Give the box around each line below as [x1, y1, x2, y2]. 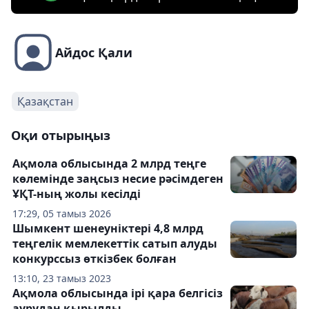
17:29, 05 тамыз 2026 [12, 207, 111, 220]
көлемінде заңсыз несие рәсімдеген [12, 171, 223, 186]
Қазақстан [17, 94, 73, 109]
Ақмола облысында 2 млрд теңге [12, 156, 206, 171]
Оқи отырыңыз [11, 127, 110, 143]
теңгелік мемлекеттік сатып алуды [12, 236, 217, 251]
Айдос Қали [55, 44, 132, 61]
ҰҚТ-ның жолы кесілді [12, 186, 141, 201]
